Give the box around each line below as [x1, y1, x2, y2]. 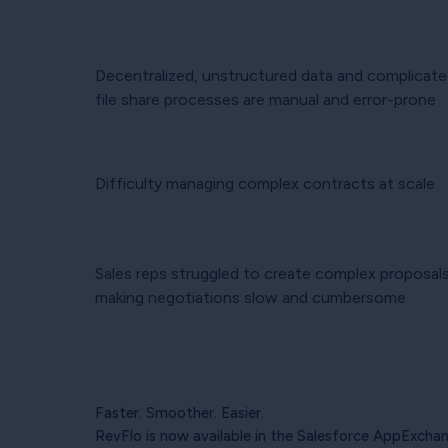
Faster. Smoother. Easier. [94, 403, 264, 422]
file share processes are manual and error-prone [94, 89, 436, 109]
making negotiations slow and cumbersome [94, 287, 406, 307]
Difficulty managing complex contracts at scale [94, 173, 435, 193]
